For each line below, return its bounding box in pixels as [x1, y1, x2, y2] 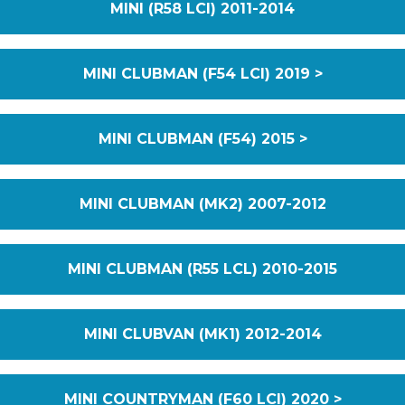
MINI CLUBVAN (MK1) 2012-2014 [83, 325, 322, 343]
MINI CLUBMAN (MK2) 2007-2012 [79, 195, 326, 212]
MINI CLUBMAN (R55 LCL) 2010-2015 [68, 260, 337, 278]
